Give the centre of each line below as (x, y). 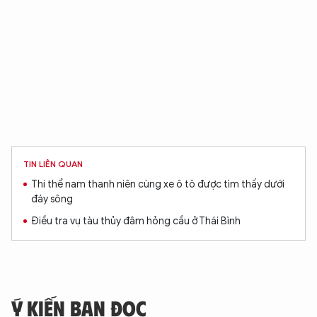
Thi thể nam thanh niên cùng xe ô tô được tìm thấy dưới (158, 184)
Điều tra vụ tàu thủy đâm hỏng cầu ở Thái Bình (136, 221)
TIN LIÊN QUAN (53, 164)
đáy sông (52, 199)
